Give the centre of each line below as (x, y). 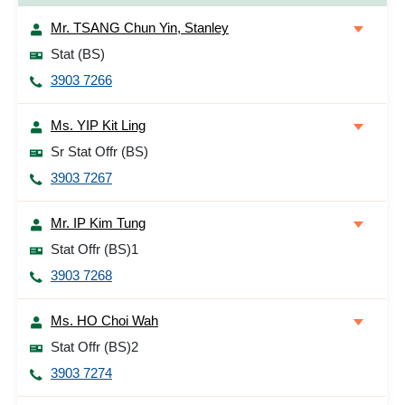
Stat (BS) (78, 54)
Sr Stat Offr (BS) (99, 151)
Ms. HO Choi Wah (104, 320)
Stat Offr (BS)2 (94, 347)
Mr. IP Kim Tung (98, 223)
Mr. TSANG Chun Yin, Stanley (140, 28)
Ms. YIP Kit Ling (98, 125)
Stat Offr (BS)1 (94, 249)
